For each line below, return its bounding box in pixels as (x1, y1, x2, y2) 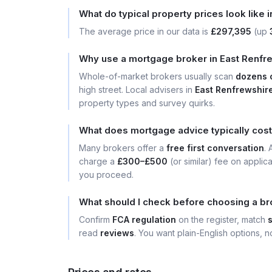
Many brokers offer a (79, 143, 166, 153)
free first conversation (166, 143, 264, 153)
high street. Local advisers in (79, 84, 195, 95)
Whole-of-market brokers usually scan (79, 71, 236, 81)
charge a (79, 156, 117, 166)
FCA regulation (112, 214, 176, 225)
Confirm (79, 214, 112, 225)
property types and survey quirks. (79, 98, 215, 108)
